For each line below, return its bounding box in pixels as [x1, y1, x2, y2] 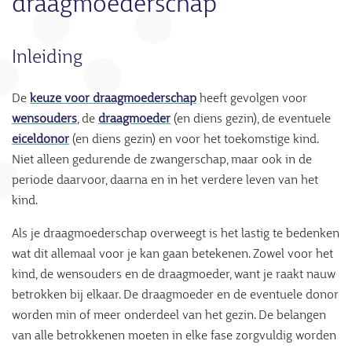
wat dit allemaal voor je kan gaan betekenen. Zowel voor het [12, 248, 333, 261]
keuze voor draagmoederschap [30, 93, 196, 105]
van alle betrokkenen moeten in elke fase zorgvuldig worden [12, 330, 336, 343]
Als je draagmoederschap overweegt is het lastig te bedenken [12, 228, 339, 240]
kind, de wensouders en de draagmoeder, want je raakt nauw [12, 269, 335, 281]
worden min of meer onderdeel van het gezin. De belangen [12, 310, 326, 322]
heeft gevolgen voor [196, 93, 307, 105]
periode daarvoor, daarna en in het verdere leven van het [12, 174, 318, 187]
